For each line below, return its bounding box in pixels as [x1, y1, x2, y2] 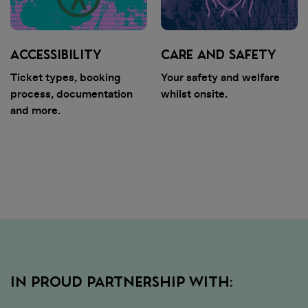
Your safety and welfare [161, 70, 280, 85]
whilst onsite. [161, 87, 228, 102]
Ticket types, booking [10, 70, 120, 85]
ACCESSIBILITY [10, 49, 101, 62]
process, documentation [10, 87, 133, 102]
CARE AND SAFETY [161, 49, 276, 62]
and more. [10, 103, 60, 118]
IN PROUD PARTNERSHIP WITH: [10, 276, 233, 290]
